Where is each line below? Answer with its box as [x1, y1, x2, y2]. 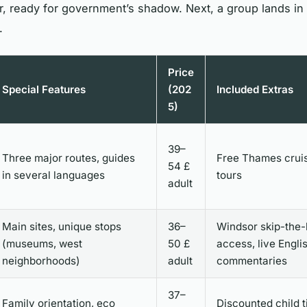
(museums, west [2, 236, 82, 250]
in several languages [2, 168, 105, 182]
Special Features [2, 82, 86, 96]
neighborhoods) [2, 254, 80, 267]
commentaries [217, 254, 287, 267]
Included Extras [217, 82, 293, 96]
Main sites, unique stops [2, 219, 121, 233]
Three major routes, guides [2, 151, 135, 164]
